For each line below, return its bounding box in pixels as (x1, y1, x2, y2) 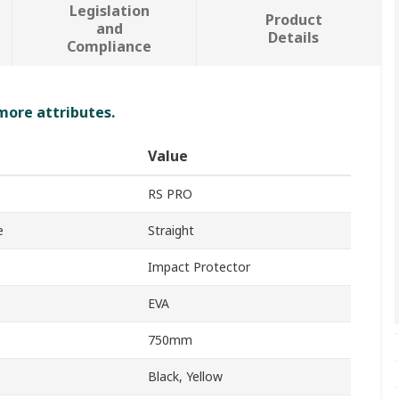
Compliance (67, 37, 152, 57)
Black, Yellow (148, 368, 223, 386)
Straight (148, 222, 194, 240)
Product (265, 10, 322, 30)
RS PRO (148, 185, 192, 203)
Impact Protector (148, 258, 250, 276)
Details (268, 28, 320, 48)
